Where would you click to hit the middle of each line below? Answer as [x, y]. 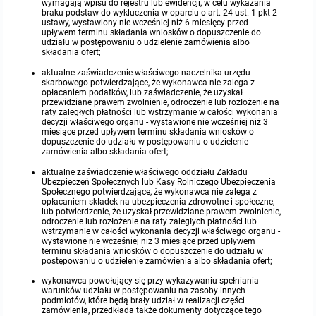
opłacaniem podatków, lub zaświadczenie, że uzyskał [142, 92]
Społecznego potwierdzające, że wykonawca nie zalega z [150, 192]
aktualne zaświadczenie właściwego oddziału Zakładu [145, 172]
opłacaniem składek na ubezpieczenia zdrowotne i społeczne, [158, 201]
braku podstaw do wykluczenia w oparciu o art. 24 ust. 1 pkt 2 [160, 12]
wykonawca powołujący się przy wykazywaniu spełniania [151, 281]
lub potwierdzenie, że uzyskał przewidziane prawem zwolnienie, [162, 211]
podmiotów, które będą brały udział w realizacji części [144, 301]
